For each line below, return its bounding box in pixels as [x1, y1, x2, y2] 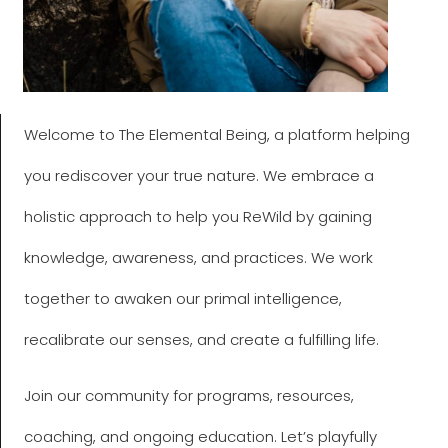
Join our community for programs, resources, [23, 385, 354, 407]
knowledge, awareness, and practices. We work [23, 247, 373, 269]
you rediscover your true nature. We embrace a [23, 165, 374, 187]
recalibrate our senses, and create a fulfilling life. [23, 329, 383, 351]
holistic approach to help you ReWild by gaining [23, 206, 372, 228]
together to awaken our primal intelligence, [23, 288, 342, 310]
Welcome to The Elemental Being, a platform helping [23, 124, 410, 146]
